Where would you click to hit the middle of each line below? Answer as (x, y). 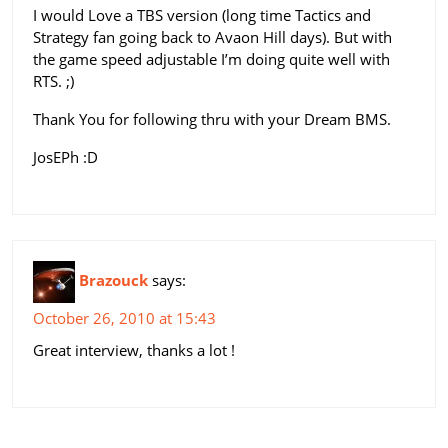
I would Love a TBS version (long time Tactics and (202, 14)
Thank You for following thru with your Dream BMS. (212, 118)
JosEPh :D (65, 156)
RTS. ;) (53, 80)
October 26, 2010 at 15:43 (124, 317)
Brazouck (113, 279)
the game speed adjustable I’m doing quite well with (211, 58)
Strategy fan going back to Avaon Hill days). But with (212, 36)
